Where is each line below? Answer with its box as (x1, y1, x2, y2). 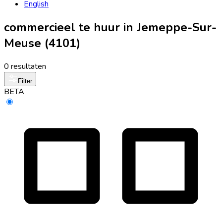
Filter (18, 77, 32, 85)
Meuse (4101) (4, 35, 80, 51)
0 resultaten (4, 60, 46, 72)
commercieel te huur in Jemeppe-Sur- (4, 19, 217, 35)
